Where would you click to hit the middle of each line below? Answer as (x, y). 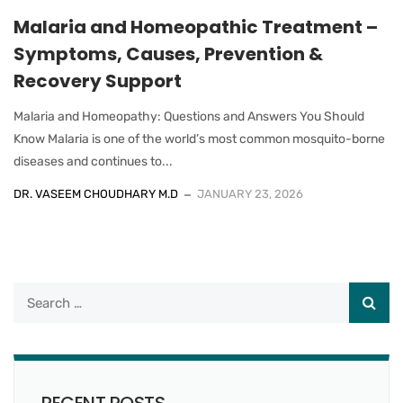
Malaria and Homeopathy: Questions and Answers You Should (189, 117)
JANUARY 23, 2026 (250, 194)
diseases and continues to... (93, 162)
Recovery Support (98, 81)
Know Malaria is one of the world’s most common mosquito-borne (199, 139)
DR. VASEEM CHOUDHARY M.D (96, 194)
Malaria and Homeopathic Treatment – (196, 27)
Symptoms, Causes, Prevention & (168, 54)
